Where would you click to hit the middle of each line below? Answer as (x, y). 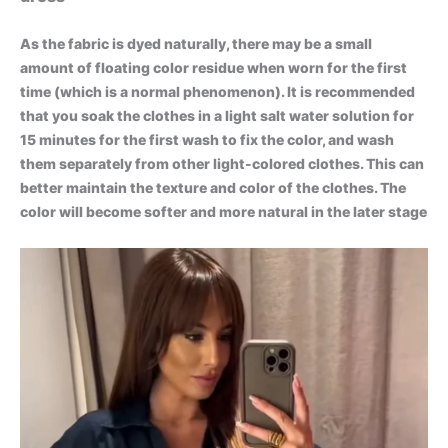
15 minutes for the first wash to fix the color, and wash (207, 140)
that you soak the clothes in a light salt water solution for (217, 116)
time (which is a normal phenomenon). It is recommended (217, 92)
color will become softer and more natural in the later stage (223, 212)
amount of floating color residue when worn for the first (213, 68)
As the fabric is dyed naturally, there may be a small (196, 44)
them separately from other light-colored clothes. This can (222, 164)
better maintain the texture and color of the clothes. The (213, 188)
